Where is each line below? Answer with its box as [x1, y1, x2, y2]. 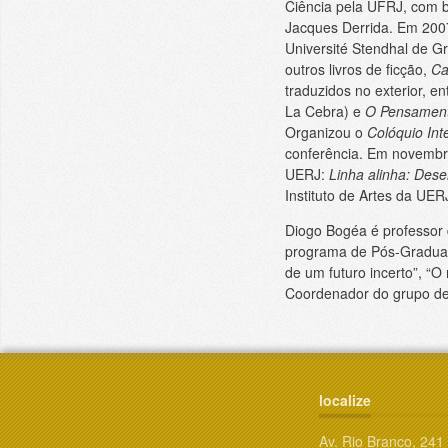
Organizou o [284, 121, 367, 142]
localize [318, 389, 371, 410]
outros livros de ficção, [284, 58, 431, 79]
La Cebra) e [284, 100, 365, 121]
